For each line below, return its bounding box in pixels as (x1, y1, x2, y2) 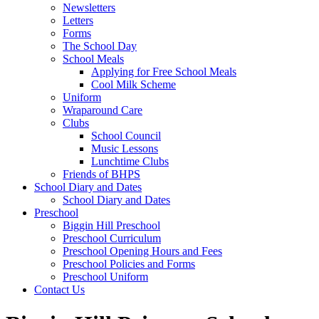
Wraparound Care (63, 104, 142, 116)
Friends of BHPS (63, 168, 140, 180)
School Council (91, 130, 161, 142)
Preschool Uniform (63, 271, 148, 283)
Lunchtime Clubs (91, 155, 169, 167)
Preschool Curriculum (63, 232, 161, 244)
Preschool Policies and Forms (63, 258, 195, 270)
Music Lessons (91, 142, 158, 155)
